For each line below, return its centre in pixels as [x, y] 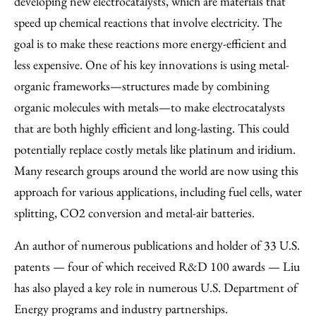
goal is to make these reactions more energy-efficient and [150, 43]
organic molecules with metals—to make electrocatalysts [150, 107]
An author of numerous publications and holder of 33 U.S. [157, 245]
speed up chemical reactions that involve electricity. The [148, 22]
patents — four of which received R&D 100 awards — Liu [157, 266]
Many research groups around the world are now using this [156, 170]
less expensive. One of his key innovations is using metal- [152, 65]
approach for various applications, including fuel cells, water [158, 192]
